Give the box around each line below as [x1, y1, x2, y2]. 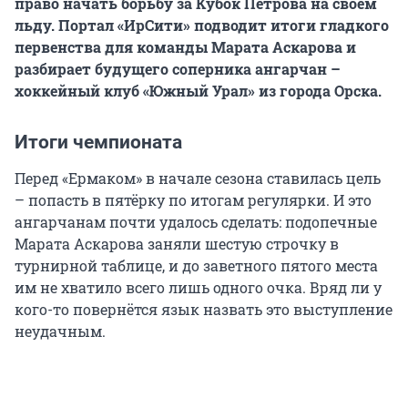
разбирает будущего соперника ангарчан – [15, 59, 341, 79]
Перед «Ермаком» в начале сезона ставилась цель [15, 168, 381, 189]
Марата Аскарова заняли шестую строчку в [15, 234, 339, 254]
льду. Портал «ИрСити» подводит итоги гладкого [15, 15, 389, 36]
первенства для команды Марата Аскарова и [15, 37, 356, 57]
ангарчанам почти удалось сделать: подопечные [15, 212, 377, 232]
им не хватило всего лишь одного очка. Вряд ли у [15, 278, 382, 298]
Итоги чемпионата [15, 131, 182, 154]
